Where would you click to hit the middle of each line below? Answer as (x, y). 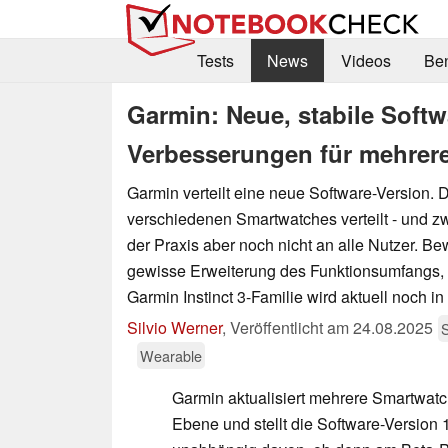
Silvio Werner (174, 327)
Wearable (171, 355)
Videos (365, 61)
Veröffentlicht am (291, 327)
